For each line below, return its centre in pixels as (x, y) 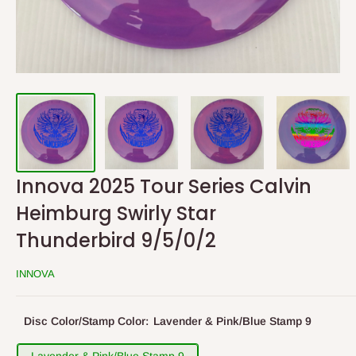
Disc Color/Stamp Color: (88, 321)
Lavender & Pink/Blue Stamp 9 (232, 321)
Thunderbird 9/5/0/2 (116, 240)
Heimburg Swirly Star (116, 213)
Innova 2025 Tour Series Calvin (164, 186)
